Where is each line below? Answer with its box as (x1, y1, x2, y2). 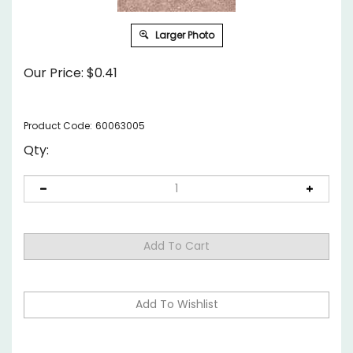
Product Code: (24, 119, 92, 132)
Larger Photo (152, 28, 214, 42)
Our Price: (24, 64, 84, 82)
